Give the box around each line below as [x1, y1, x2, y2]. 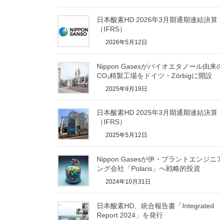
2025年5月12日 [104, 132, 147, 139]
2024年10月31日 [104, 178, 151, 186]
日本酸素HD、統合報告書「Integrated [97, 201, 214, 210]
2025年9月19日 [104, 85, 147, 92]
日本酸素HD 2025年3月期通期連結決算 [97, 109, 218, 117]
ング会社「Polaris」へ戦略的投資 [97, 165, 200, 173]
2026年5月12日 [104, 38, 147, 46]
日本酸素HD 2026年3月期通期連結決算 [97, 15, 218, 24]
